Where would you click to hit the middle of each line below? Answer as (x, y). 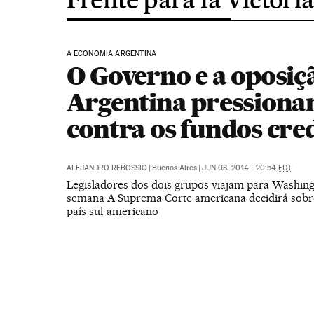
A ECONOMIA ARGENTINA (111, 54)
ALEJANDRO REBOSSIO (107, 168)
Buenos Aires (174, 168)
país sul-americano (112, 211)
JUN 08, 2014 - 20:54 (240, 168)
